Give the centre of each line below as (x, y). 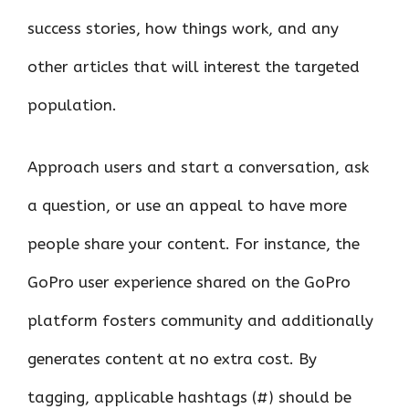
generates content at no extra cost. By (172, 358)
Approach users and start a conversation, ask (198, 167)
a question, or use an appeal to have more (187, 205)
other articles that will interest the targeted (194, 67)
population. (74, 105)
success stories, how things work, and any (183, 28)
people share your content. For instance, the (194, 243)
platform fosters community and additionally (200, 320)
